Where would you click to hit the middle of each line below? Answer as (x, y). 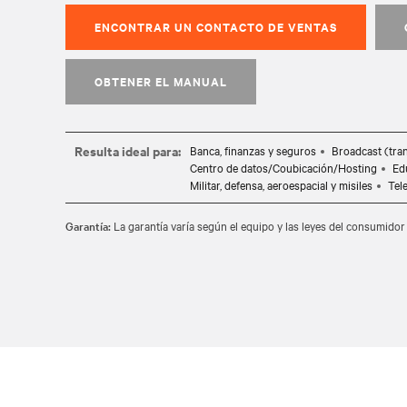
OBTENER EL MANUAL (161, 81)
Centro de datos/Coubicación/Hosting (283, 167)
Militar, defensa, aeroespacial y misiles (281, 184)
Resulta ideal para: (128, 150)
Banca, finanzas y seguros (253, 150)
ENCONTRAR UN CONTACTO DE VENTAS (216, 27)
